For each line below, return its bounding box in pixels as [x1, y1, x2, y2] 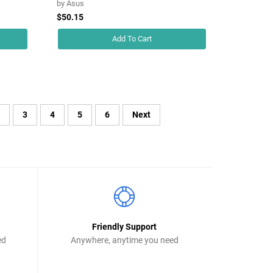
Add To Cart [112, 34, 152, 43]
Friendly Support [92, 221, 157, 232]
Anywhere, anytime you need [70, 235, 179, 245]
